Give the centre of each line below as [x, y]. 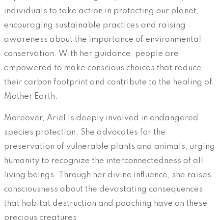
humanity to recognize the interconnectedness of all [104, 161]
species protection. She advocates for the [85, 132]
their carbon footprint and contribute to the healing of [108, 82]
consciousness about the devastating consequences [103, 189]
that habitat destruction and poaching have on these [106, 203]
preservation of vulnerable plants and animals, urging [110, 146]
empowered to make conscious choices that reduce [103, 68]
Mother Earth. [31, 96]
